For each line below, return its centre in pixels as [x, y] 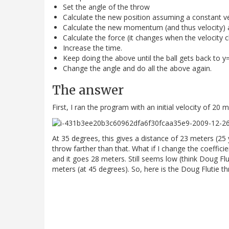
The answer [88, 90]
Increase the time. [93, 48]
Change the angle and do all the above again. [137, 68]
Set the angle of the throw [106, 7]
